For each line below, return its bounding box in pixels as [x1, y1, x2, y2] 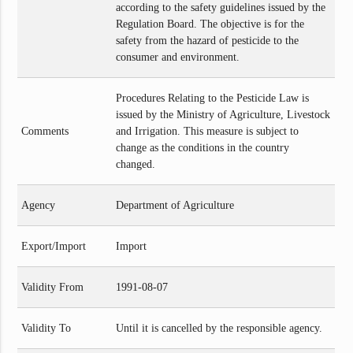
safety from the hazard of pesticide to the [116, 34, 299, 46]
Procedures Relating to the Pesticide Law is [116, 91, 310, 104]
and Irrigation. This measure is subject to [116, 124, 299, 137]
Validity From [21, 281, 84, 293]
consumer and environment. [116, 50, 240, 63]
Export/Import [21, 240, 87, 252]
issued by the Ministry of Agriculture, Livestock [116, 108, 331, 121]
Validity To [21, 321, 72, 334]
